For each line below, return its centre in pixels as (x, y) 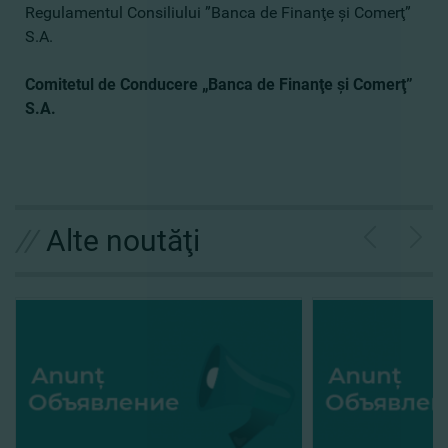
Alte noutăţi (123, 240)
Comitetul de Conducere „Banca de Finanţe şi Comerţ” (219, 84)
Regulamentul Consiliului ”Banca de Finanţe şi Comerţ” (218, 12)
